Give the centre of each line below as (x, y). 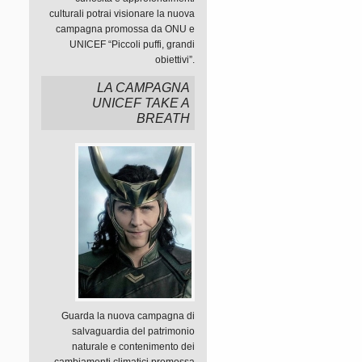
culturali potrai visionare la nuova (122, 14)
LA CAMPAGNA (143, 88)
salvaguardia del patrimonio (133, 331)
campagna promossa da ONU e (125, 29)
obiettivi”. (175, 60)
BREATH (163, 118)
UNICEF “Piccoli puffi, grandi (132, 44)
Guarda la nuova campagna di (128, 316)
